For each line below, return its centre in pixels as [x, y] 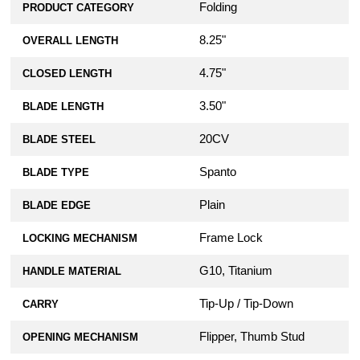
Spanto [218, 172]
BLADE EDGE [57, 206]
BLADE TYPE [56, 173]
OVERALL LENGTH [71, 41]
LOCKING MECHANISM [80, 239]
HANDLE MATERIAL [72, 272]
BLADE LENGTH [63, 107]
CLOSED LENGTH [67, 74]
